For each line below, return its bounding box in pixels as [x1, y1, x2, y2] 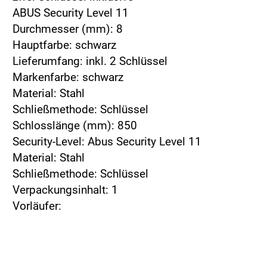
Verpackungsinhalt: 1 [13, 182, 118, 197]
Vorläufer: [13, 198, 61, 213]
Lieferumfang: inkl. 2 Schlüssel [13, 54, 167, 68]
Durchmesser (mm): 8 [13, 21, 123, 36]
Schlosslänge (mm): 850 [13, 118, 137, 132]
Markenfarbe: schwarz [13, 70, 123, 84]
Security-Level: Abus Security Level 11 [13, 134, 201, 148]
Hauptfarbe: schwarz [13, 38, 116, 52]
